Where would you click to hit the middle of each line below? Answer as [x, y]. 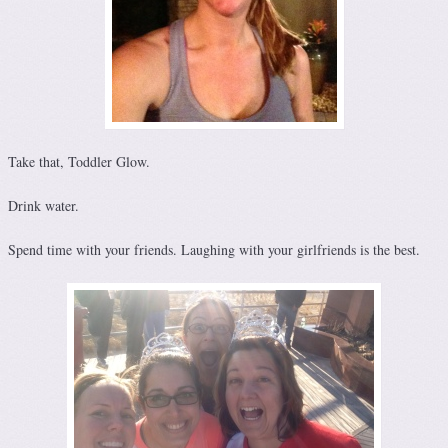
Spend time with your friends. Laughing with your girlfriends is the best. [214, 250]
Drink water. [43, 206]
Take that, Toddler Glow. [79, 162]
